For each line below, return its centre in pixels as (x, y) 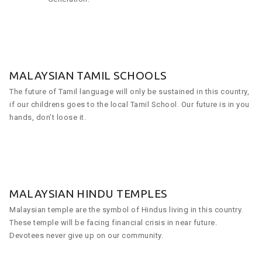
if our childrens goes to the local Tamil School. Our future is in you (130, 104)
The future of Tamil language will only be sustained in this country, (129, 91)
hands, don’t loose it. (48, 117)
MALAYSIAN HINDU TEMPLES (88, 193)
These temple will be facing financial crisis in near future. (113, 222)
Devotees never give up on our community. (86, 235)
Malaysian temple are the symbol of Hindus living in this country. (126, 209)
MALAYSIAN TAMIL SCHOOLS (88, 75)
